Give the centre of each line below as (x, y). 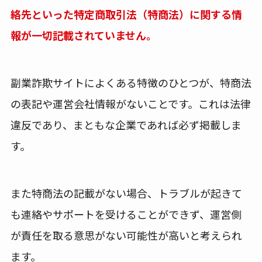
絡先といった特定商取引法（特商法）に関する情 (126, 14)
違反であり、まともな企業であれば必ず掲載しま (126, 125)
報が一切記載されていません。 (83, 35)
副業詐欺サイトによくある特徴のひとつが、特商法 (131, 83)
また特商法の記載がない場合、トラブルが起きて (126, 193)
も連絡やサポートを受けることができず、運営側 (126, 214)
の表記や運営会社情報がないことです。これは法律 (130, 104)
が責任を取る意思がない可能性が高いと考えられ (126, 235)
